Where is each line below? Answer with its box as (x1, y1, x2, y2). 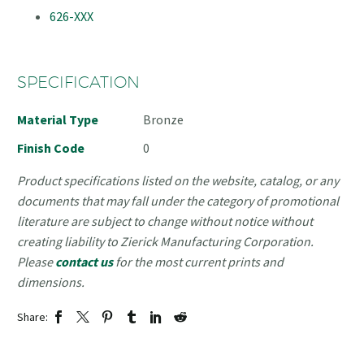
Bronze (143, 111, 184, 128)
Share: (17, 309, 48, 324)
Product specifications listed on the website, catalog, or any (17, 172, 339, 189)
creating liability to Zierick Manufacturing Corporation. (17, 233, 314, 250)
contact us (55, 253, 113, 271)
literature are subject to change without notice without (17, 213, 313, 230)
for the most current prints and (113, 253, 284, 271)
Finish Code (17, 140, 84, 157)
